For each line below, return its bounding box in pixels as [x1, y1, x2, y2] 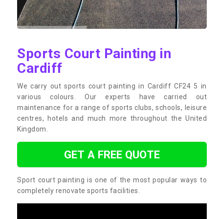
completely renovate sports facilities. [17, 186, 140, 195]
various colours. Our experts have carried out [17, 92, 207, 101]
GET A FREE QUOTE [64, 148, 160, 161]
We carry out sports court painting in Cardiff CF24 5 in [17, 82, 207, 90]
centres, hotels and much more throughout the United [17, 114, 207, 122]
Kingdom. [17, 125, 48, 133]
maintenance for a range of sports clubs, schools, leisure [17, 103, 207, 111]
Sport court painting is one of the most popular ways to [17, 175, 207, 184]
